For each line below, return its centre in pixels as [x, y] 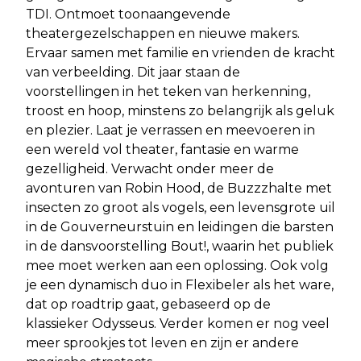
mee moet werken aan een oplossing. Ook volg [177, 265]
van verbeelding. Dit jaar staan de [133, 72]
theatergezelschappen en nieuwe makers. [163, 33]
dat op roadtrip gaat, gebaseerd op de [148, 304]
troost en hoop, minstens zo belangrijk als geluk [180, 110]
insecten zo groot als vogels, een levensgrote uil [180, 207]
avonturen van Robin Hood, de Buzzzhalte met [179, 188]
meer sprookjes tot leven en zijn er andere [162, 342]
